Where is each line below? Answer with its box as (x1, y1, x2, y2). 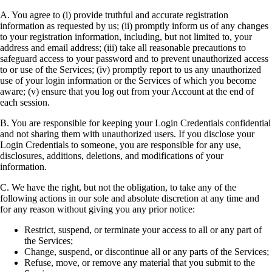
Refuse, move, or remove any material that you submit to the (24, 257, 255, 268)
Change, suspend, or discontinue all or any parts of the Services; (24, 246, 269, 257)
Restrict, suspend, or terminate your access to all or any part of (24, 224, 262, 235)
